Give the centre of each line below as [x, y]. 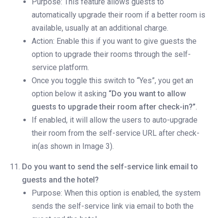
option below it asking [70, 94]
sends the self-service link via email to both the [113, 206]
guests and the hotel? [60, 180]
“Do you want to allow [147, 94]
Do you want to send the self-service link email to [110, 167]
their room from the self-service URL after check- [116, 133]
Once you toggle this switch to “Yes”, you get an [112, 81]
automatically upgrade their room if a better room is [118, 15]
